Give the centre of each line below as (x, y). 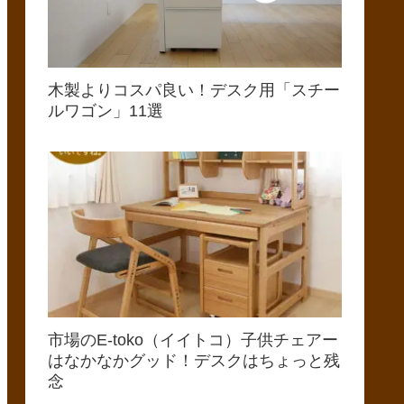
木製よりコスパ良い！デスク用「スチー (194, 91)
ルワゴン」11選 (106, 111)
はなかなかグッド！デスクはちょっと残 (194, 361)
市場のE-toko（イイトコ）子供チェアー (193, 340)
